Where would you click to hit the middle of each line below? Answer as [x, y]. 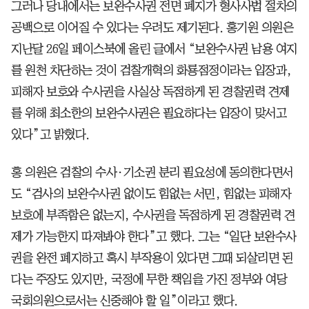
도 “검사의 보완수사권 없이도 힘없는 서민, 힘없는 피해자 [151, 193]
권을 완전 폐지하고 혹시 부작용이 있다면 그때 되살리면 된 [152, 258]
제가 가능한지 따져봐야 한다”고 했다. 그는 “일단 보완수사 [154, 236]
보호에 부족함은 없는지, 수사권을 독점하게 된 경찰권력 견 [153, 215]
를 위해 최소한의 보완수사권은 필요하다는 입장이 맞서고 [149, 113]
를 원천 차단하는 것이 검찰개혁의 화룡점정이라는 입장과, [151, 70]
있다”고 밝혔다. [50, 134]
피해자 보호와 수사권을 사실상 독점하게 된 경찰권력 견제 [150, 91]
